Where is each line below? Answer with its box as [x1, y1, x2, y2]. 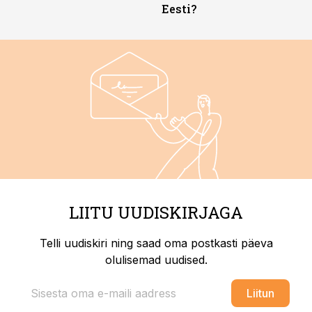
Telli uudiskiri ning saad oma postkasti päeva [39, 236, 273, 250]
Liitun [247, 286, 274, 300]
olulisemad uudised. [104, 253, 208, 267]
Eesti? [162, 1, 196, 16]
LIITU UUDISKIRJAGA [69, 201, 243, 224]
